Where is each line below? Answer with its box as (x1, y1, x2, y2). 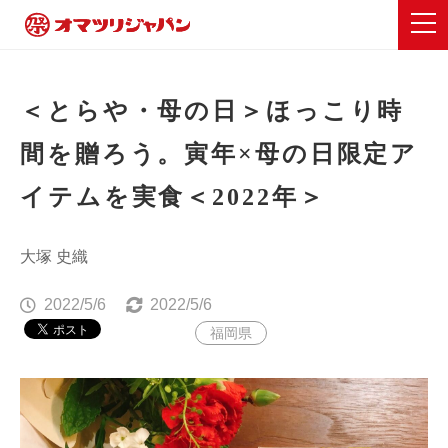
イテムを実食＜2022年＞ (20, 184, 326, 210)
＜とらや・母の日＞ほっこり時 (20, 98, 405, 124)
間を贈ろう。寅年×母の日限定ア (20, 141, 419, 167)
